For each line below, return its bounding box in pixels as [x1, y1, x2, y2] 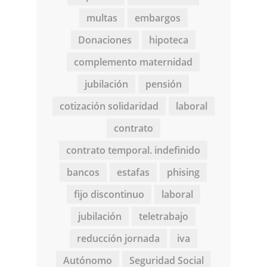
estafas [117, 166, 150, 179]
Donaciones [78, 33, 132, 47]
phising [167, 166, 200, 179]
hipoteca [149, 33, 188, 47]
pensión [145, 77, 182, 91]
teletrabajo [139, 210, 188, 223]
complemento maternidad [74, 55, 193, 69]
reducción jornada [76, 232, 160, 246]
